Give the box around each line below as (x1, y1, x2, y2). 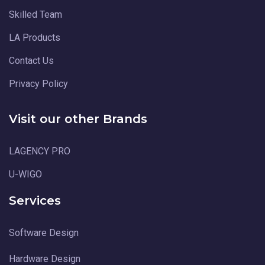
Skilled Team (9, 8, 62, 20)
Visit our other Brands (9, 111, 147, 126)
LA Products (9, 31, 60, 43)
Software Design (9, 227, 79, 238)
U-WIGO (9, 168, 42, 180)
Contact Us (9, 54, 54, 66)
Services (9, 193, 61, 208)
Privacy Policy (9, 77, 68, 89)
